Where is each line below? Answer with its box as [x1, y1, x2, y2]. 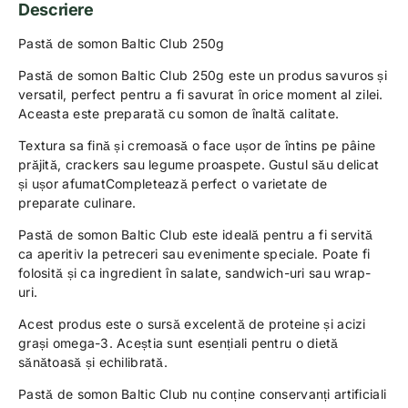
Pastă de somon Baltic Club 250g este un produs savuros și [18, 67, 387, 84]
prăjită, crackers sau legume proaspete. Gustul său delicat [18, 157, 380, 173]
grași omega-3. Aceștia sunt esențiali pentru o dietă [18, 335, 339, 352]
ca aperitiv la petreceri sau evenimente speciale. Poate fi [18, 246, 371, 262]
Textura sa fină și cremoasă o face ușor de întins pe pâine [18, 138, 376, 154]
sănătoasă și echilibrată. [18, 354, 168, 371]
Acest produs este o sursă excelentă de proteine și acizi [18, 316, 366, 332]
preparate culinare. [18, 195, 137, 211]
